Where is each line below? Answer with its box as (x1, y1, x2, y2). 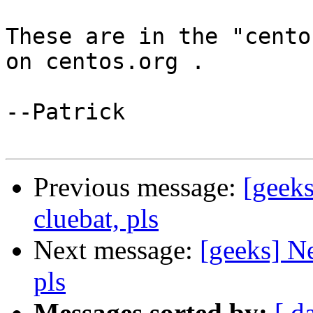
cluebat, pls (34, 203, 159, 234)
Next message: (34, 235, 200, 265)
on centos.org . (6, 49, 205, 75)
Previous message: (34, 172, 243, 203)
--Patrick (6, 99, 125, 125)
